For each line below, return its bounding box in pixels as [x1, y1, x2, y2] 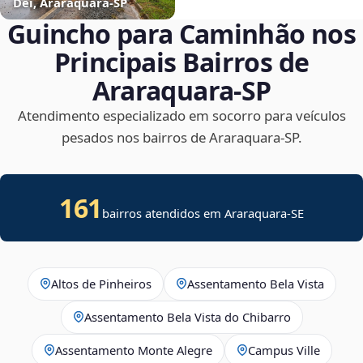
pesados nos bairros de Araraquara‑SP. [61, 127, 302, 147]
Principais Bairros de [53, 44, 310, 79]
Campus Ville [247, 341, 320, 358]
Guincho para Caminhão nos [7, 15, 356, 51]
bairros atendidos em [101, 204, 224, 221]
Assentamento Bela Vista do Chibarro [83, 308, 291, 325]
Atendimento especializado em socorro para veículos [17, 105, 346, 125]
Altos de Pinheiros [50, 275, 152, 292]
